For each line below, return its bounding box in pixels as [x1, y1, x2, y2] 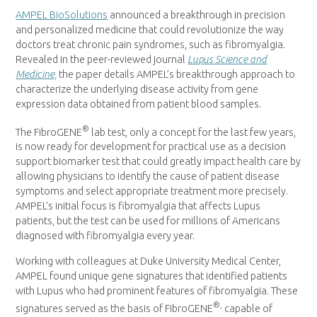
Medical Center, [209, 255, 282, 267]
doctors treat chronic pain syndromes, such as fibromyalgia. [16, 39, 286, 51]
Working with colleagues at [16, 255, 141, 267]
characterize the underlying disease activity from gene [16, 83, 259, 96]
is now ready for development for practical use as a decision [16, 141, 287, 153]
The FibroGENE [16, 126, 83, 138]
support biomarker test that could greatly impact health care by [16, 156, 301, 168]
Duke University [140, 255, 210, 267]
